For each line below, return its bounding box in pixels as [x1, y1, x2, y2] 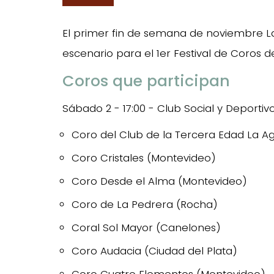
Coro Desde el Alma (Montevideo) [72, 174, 247, 188]
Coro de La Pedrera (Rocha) [72, 197, 218, 212]
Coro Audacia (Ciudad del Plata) [72, 243, 237, 258]
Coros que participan [62, 70, 230, 92]
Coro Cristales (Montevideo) [72, 150, 216, 165]
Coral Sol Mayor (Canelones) [72, 220, 221, 235]
